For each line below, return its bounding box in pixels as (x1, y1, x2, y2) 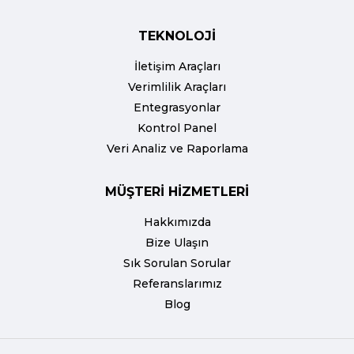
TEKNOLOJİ (138, 28, 216, 44)
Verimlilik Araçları (128, 80, 226, 95)
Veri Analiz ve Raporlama (106, 141, 248, 156)
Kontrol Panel (137, 121, 217, 136)
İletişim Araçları (134, 59, 220, 74)
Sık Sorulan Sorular (123, 256, 231, 271)
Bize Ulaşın (145, 235, 209, 250)
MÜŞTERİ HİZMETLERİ (105, 184, 249, 200)
